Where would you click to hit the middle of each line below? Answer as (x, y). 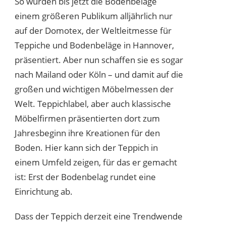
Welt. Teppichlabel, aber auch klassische (93, 103)
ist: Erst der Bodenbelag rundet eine (85, 177)
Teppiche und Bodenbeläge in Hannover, (94, 45)
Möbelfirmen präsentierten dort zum (87, 118)
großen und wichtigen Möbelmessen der (94, 89)
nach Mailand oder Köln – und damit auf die (99, 74)
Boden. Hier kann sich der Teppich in (86, 147)
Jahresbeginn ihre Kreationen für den (87, 133)
